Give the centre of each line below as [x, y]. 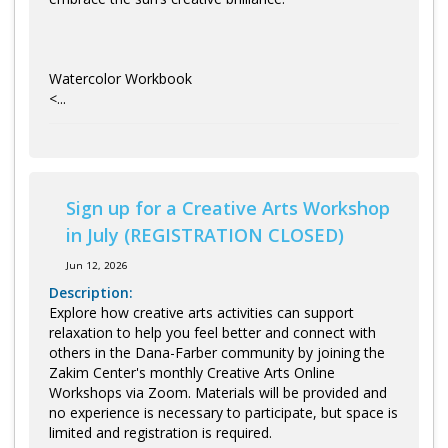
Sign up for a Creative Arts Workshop [228, 207]
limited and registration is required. [160, 433]
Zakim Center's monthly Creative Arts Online [192, 373]
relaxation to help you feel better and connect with [212, 333]
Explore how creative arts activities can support [201, 313]
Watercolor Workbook [120, 78]
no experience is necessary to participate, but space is [223, 413]
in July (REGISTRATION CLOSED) [205, 234]
